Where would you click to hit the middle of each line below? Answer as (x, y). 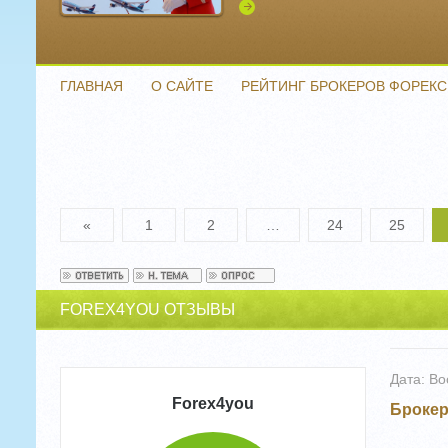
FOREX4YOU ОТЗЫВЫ (147, 309)
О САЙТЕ (182, 86)
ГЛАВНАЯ (91, 86)
